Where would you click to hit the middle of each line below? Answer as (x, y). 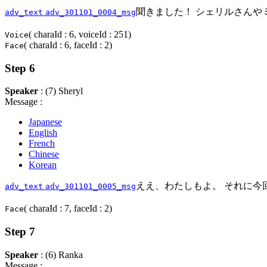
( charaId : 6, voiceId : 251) (80, 34)
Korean (43, 165)
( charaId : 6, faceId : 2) (68, 45)
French (42, 144)
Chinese (44, 154)
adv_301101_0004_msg (91, 12)
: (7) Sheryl (60, 91)
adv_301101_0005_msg (91, 187)
